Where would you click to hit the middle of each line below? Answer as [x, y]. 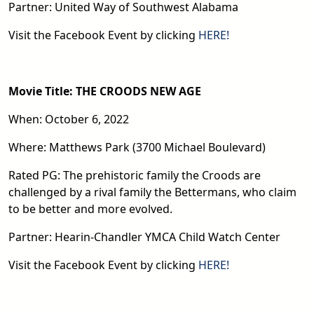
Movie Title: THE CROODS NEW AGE [105, 91]
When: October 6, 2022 [69, 119]
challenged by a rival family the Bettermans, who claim [152, 192]
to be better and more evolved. [90, 209]
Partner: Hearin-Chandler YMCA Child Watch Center [144, 237]
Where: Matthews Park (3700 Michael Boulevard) [137, 147]
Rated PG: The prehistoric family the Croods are [135, 175]
